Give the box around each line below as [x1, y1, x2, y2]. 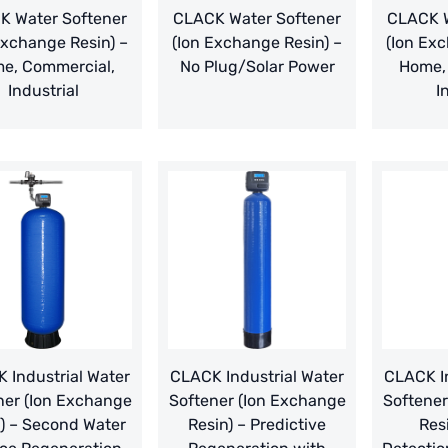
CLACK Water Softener [173, 9, 341, 29]
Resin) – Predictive [188, 415, 326, 435]
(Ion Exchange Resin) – [172, 33, 342, 53]
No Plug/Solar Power [179, 57, 335, 77]
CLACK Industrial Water [170, 367, 344, 387]
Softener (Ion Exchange [168, 391, 346, 411]
